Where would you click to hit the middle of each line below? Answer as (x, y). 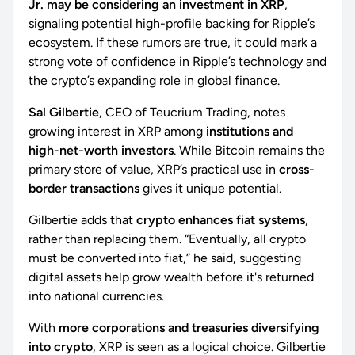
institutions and (250, 132)
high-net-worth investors (101, 151)
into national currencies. (96, 296)
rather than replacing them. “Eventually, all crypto (167, 239)
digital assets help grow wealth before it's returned (171, 277)
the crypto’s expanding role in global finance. (154, 81)
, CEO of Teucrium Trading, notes (192, 113)
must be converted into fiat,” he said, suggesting (165, 258)
